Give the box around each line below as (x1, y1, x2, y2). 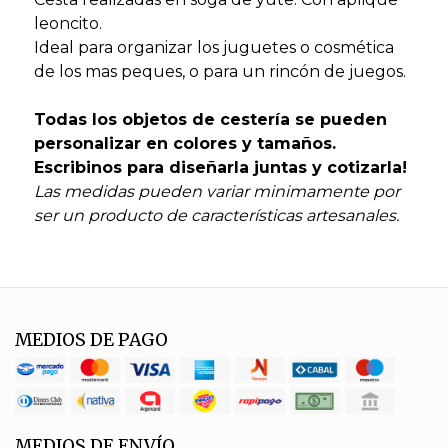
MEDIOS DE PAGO (15, 328, 168, 351)
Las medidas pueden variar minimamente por (33, 181, 400, 201)
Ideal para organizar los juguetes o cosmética (33, 37, 394, 57)
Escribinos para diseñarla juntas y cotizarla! (33, 157, 407, 177)
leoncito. (33, 13, 102, 33)
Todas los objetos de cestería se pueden (33, 109, 387, 129)
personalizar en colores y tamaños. (33, 133, 336, 153)
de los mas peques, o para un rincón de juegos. (33, 61, 406, 81)
